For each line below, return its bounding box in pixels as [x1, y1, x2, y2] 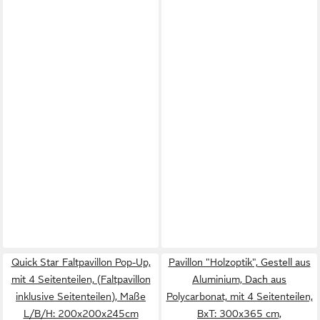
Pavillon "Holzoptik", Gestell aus [168, 256, 311, 268]
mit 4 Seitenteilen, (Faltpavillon [11, 274, 151, 285]
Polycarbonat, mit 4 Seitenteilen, [166, 291, 313, 302]
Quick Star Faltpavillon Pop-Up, [11, 256, 151, 268]
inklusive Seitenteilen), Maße [16, 291, 146, 302]
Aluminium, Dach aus [192, 274, 286, 285]
